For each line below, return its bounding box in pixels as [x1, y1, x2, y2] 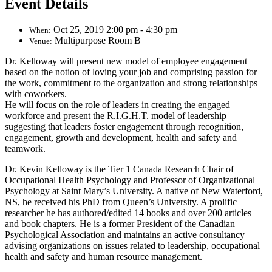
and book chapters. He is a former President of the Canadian [5, 219, 235, 229]
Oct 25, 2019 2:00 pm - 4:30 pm [53, 24, 177, 35]
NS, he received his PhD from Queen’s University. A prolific [5, 197, 237, 208]
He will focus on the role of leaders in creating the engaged [5, 100, 230, 110]
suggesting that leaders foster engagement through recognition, [5, 121, 243, 132]
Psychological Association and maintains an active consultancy [5, 229, 245, 240]
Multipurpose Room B [55, 35, 141, 46]
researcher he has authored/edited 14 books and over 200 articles [5, 208, 251, 219]
